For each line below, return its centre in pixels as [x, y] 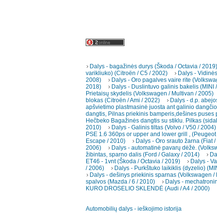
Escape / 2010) [106, 141]
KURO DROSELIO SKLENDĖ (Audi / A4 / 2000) [148, 189]
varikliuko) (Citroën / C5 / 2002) [127, 73]
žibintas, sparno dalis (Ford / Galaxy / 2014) [143, 155]
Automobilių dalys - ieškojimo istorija [134, 209]
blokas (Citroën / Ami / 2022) [123, 101]
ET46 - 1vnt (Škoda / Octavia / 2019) [133, 162]
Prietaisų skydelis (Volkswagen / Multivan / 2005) [150, 94]
